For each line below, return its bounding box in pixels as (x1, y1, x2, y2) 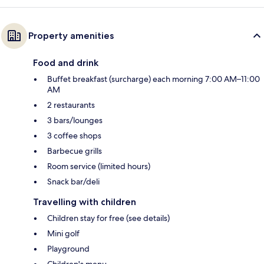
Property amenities (28, 29, 114, 41)
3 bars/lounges (47, 114, 103, 126)
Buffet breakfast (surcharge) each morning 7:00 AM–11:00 (47, 73, 260, 84)
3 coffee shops (47, 130, 101, 141)
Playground (47, 243, 90, 254)
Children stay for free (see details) (47, 212, 170, 223)
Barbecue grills (47, 145, 102, 156)
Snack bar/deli (47, 176, 100, 187)
